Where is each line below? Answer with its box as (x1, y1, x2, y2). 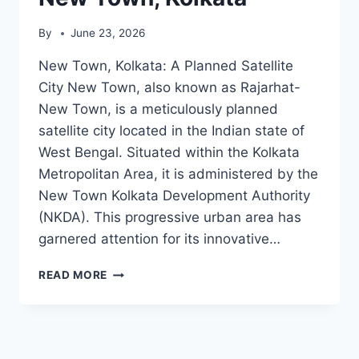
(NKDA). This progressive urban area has (38, 209, 301, 226)
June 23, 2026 (71, 26, 146, 40)
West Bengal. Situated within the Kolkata (38, 144, 300, 161)
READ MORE (38, 268, 108, 282)
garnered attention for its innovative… (38, 231, 280, 248)
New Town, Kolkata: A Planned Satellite (38, 58, 293, 75)
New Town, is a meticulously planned (38, 101, 278, 118)
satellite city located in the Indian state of (38, 123, 305, 139)
